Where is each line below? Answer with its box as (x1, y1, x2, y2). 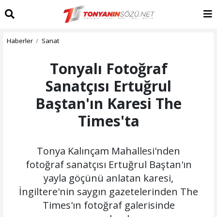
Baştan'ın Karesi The (35, 93, 182, 113)
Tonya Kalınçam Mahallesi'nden (37, 144, 180, 157)
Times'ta (77, 110, 139, 131)
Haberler (6, 36, 33, 45)
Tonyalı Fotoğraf (49, 58, 168, 78)
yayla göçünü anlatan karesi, (44, 171, 173, 185)
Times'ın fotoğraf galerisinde (42, 198, 175, 212)
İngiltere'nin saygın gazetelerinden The (19, 185, 198, 198)
